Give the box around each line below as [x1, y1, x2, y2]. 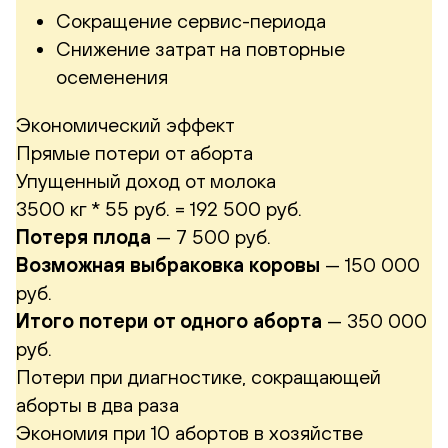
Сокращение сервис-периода [56, 8, 326, 32]
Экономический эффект [16, 112, 235, 136]
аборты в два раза [16, 392, 179, 416]
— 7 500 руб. [151, 224, 271, 248]
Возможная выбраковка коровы [16, 252, 320, 276]
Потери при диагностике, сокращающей [16, 364, 381, 388]
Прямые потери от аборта [16, 140, 253, 164]
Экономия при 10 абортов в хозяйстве [16, 420, 363, 444]
